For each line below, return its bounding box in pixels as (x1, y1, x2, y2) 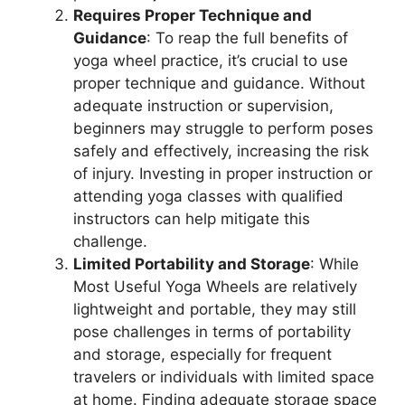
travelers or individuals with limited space (73, 368, 374, 387)
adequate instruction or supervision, (73, 97, 334, 116)
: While (310, 255, 359, 274)
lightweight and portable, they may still (73, 300, 356, 319)
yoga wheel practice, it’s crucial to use (73, 52, 348, 71)
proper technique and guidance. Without (73, 74, 365, 93)
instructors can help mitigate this (73, 210, 310, 229)
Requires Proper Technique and (73, 6, 312, 25)
